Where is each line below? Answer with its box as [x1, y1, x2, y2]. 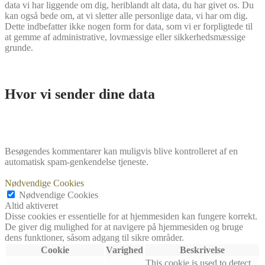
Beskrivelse [179, 244, 225, 255]
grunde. [5, 42, 33, 53]
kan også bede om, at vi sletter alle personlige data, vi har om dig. [5, 10, 248, 21]
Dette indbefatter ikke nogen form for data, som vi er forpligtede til [5, 21, 253, 31]
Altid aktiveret [5, 200, 58, 211]
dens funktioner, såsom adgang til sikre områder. [5, 232, 184, 243]
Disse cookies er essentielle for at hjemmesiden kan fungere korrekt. [5, 211, 257, 221]
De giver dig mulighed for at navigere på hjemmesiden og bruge [5, 221, 243, 232]
